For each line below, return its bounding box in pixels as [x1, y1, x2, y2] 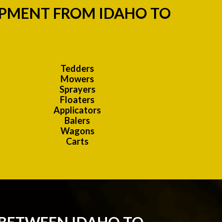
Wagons [60, 125, 95, 137]
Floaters [60, 94, 95, 106]
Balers [64, 115, 90, 126]
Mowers [60, 73, 94, 85]
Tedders [60, 63, 94, 74]
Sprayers [59, 84, 96, 95]
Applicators [54, 105, 101, 116]
